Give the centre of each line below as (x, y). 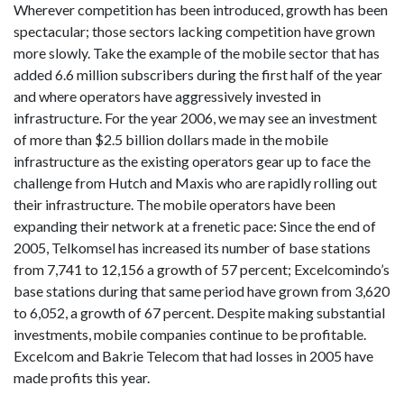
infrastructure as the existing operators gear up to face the (192, 161)
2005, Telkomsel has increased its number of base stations (192, 247)
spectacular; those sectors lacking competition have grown (194, 31)
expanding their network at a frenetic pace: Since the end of (195, 225)
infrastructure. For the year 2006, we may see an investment (195, 117)
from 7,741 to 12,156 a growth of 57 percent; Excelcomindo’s (202, 269)
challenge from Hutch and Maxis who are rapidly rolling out (195, 182)
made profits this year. (82, 377)
